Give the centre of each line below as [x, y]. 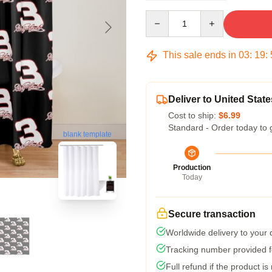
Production [192, 168]
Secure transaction [212, 214]
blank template [87, 134]
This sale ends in [199, 55]
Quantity [161, 16]
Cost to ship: [193, 115]
